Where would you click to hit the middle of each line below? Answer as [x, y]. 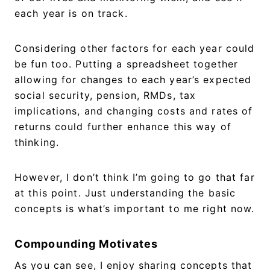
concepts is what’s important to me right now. [135, 208]
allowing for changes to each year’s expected [133, 79]
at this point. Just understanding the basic [125, 193]
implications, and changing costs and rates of [134, 111]
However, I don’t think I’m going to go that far [135, 177]
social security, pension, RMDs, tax [105, 95]
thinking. [37, 142]
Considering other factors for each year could [135, 48]
